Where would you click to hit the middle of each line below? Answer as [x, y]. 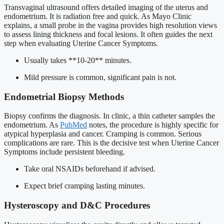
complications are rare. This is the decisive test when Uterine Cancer [111, 143]
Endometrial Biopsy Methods [64, 96]
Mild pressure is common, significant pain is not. [100, 77]
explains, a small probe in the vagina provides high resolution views [110, 25]
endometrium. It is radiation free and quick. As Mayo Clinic [98, 16]
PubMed [73, 125]
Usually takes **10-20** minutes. [78, 60]
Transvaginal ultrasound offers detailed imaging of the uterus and [106, 7]
